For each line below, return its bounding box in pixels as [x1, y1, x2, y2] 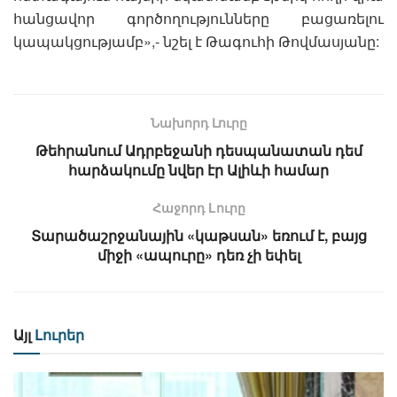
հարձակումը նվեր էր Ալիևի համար [68, 159, 329, 180]
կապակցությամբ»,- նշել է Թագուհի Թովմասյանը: [13, 30, 379, 51]
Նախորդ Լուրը [150, 113, 247, 131]
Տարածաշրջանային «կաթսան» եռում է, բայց [30, 224, 367, 245]
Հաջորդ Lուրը [152, 198, 245, 216]
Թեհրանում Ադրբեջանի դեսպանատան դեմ [35, 139, 362, 160]
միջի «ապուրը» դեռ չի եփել [97, 244, 300, 265]
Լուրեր [31, 323, 84, 345]
